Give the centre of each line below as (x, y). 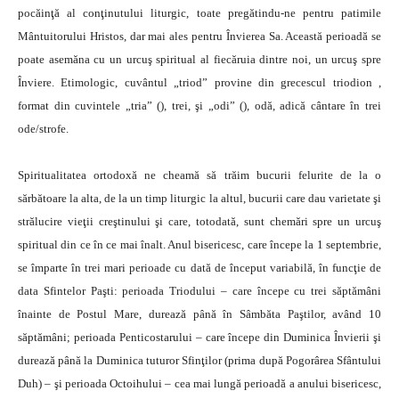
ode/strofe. (43, 129)
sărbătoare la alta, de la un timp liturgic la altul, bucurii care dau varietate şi (199, 198)
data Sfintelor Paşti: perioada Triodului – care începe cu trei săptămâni (199, 291)
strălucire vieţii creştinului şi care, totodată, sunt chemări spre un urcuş (199, 221)
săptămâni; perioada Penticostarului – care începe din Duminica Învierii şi (199, 337)
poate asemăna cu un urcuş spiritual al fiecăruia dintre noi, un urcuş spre (199, 59)
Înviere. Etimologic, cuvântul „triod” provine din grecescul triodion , (199, 82)
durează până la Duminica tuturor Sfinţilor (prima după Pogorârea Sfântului (199, 360)
